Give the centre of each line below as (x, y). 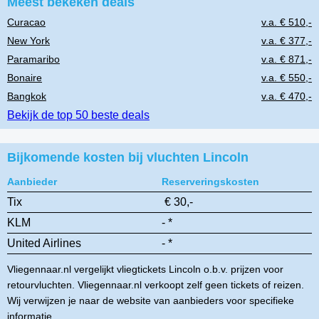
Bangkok (27, 96)
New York (28, 41)
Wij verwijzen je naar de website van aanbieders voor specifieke (151, 301)
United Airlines (44, 244)
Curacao (26, 22)
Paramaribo (33, 59)
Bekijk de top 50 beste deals (78, 115)
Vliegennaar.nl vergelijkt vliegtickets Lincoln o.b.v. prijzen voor (145, 270)
